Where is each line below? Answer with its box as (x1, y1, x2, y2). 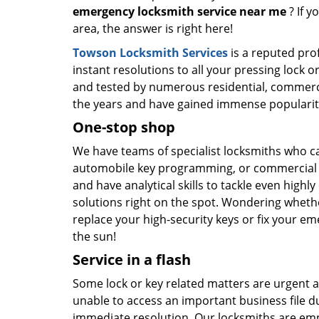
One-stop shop (73, 117, 175, 137)
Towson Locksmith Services (73, 45, 228, 61)
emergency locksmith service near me (73, 4, 286, 19)
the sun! (73, 229, 116, 244)
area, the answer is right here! (73, 21, 233, 36)
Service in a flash (73, 250, 191, 269)
